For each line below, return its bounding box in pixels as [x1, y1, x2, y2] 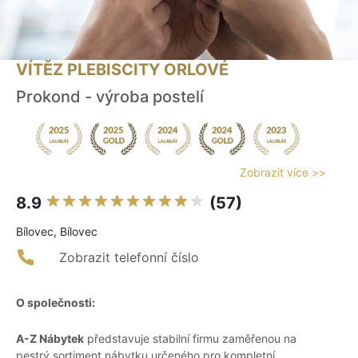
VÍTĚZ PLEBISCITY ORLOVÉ [16, 60, 229, 80]
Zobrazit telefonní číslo [59, 249, 199, 266]
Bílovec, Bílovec [16, 225, 97, 239]
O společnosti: [16, 296, 95, 310]
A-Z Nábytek [16, 332, 84, 346]
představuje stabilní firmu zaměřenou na [84, 332, 296, 346]
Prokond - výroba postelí [16, 87, 204, 107]
